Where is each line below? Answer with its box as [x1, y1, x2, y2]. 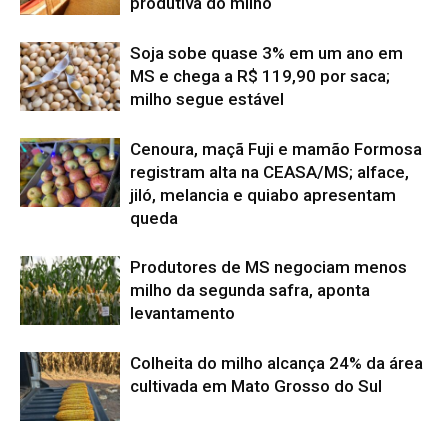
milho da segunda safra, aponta [130, 279, 370, 300]
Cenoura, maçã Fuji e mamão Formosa [130, 138, 422, 159]
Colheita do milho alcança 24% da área [130, 352, 423, 373]
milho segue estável [130, 88, 284, 109]
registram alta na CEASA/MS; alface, [130, 161, 409, 182]
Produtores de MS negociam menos [130, 256, 407, 277]
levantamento [130, 302, 235, 323]
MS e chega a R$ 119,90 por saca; [130, 65, 390, 86]
